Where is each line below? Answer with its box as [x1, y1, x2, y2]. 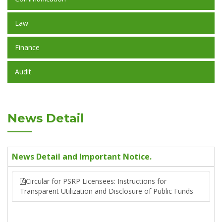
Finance [15, 43, 40, 52]
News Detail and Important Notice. [12, 151, 152, 162]
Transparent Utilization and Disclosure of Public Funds [20, 186, 193, 196]
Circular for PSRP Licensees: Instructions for [26, 176, 166, 186]
